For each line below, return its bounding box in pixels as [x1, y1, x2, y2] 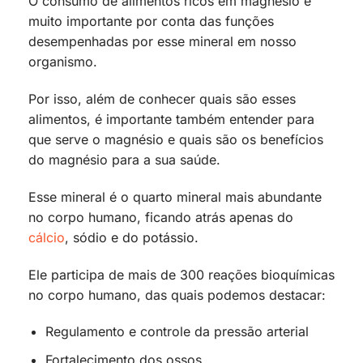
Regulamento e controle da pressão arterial [45, 323, 309, 340]
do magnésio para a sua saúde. [28, 151, 220, 168]
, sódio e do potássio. [65, 228, 203, 246]
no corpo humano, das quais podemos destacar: [28, 286, 326, 303]
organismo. [28, 53, 97, 70]
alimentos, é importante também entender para [28, 110, 314, 127]
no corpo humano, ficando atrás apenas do [28, 208, 293, 225]
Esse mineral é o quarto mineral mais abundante [28, 188, 322, 205]
